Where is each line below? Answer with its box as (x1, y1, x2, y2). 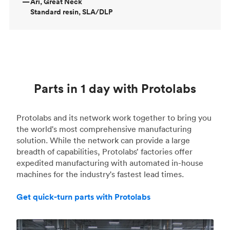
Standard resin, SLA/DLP (30, 6, 112, 17)
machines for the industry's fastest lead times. (16, 168, 184, 179)
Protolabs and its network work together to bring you (16, 112, 212, 123)
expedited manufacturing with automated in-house (16, 157, 203, 168)
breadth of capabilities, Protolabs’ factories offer (16, 146, 193, 157)
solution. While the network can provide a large (16, 135, 190, 145)
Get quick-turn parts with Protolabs (16, 191, 150, 202)
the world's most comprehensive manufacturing (16, 123, 191, 134)
